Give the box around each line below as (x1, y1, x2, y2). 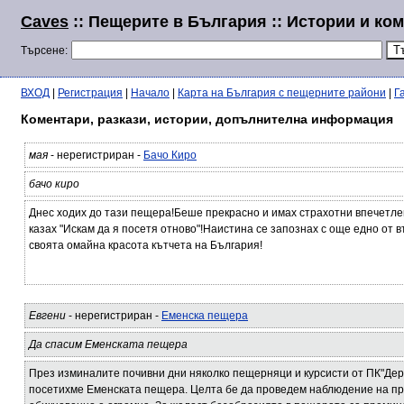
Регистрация (58, 87, 123, 99)
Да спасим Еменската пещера (29, 338, 188, 351)
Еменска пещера (161, 309, 248, 322)
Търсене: (21, 44, 68, 57)
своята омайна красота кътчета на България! (29, 239, 262, 252)
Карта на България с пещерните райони (178, 87, 386, 99)
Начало (131, 87, 170, 99)
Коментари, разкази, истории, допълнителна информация (21, 112, 393, 126)
